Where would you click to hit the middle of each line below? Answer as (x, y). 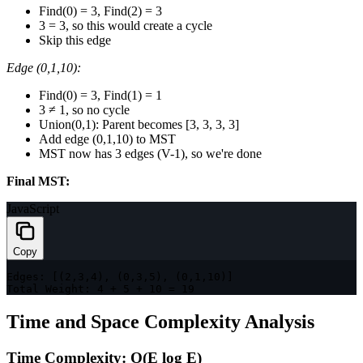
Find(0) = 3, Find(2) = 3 (100, 11)
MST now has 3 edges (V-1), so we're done (150, 154)
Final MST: (38, 181)
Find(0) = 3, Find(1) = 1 (100, 96)
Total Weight (45, 289)
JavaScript (33, 209)
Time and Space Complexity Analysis (160, 322)
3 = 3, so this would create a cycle (126, 26)
